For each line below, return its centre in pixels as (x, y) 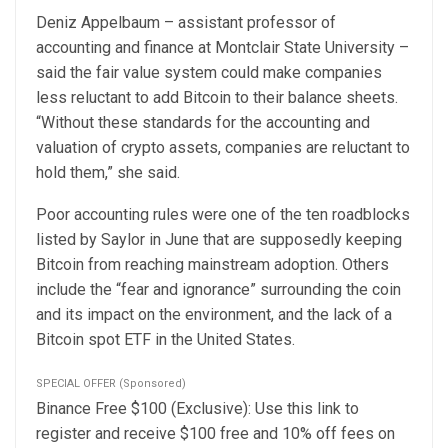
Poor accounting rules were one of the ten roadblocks (223, 214)
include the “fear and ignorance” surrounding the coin (218, 289)
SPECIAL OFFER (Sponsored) (111, 383)
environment (228, 314)
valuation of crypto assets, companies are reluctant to (223, 147)
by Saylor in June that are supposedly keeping (239, 239)
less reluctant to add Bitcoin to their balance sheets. (217, 97)
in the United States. (225, 339)
